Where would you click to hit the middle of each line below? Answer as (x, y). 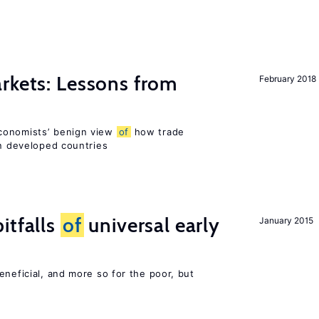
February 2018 (288, 79)
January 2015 (286, 220)
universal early (152, 225)
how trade (157, 132)
